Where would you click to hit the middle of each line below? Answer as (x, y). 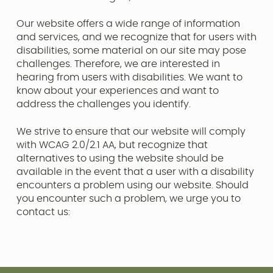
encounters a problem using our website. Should (132, 185)
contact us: (43, 212)
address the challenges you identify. (103, 105)
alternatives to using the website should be (120, 158)
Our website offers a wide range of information (128, 24)
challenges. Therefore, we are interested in (118, 64)
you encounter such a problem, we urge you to (128, 198)
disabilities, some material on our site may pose (131, 51)
